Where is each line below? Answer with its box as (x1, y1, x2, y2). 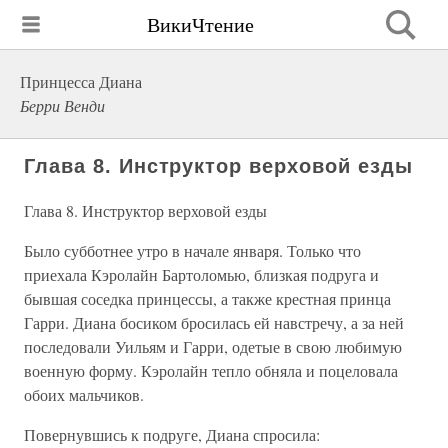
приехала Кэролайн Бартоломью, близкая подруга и (24, 264, 379, 285)
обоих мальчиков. (24, 384, 144, 405)
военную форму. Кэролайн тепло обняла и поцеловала (24, 360, 398, 381)
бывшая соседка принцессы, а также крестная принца (24, 288, 391, 309)
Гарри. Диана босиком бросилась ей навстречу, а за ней (24, 312, 404, 333)
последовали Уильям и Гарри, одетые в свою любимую (24, 336, 402, 357)
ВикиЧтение (147, 10, 254, 38)
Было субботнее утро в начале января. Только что (24, 240, 361, 261)
